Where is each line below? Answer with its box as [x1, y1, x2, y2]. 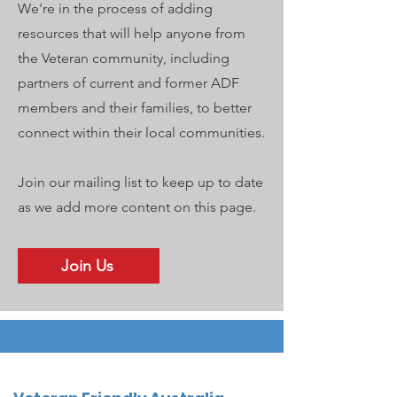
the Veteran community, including [18, 50, 230, 66]
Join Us [60, 256, 113, 276]
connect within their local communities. [18, 124, 265, 141]
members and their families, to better [18, 99, 252, 116]
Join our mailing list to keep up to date [18, 174, 263, 191]
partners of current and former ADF [18, 74, 239, 91]
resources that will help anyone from [18, 25, 245, 42]
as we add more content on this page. [18, 198, 256, 215]
